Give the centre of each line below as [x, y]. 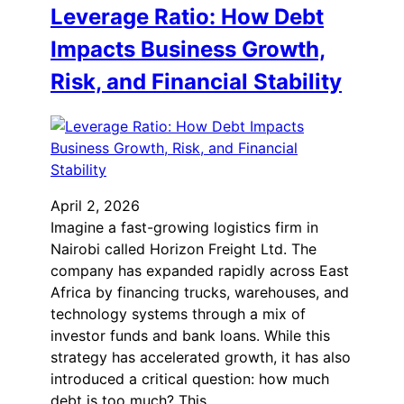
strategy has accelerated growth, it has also [201, 358]
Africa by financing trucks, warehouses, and [200, 293]
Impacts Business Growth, [188, 49]
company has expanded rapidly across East [200, 271]
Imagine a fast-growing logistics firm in [184, 228]
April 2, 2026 [95, 206]
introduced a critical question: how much [190, 379]
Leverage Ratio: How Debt [187, 16]
